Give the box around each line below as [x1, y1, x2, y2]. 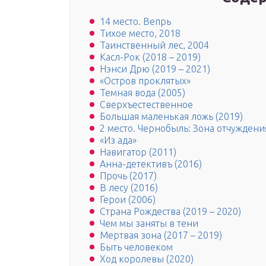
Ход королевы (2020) [100, 254, 194, 265]
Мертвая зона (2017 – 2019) [100, 230, 222, 241]
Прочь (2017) [100, 170, 157, 182]
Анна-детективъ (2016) [100, 159, 202, 170]
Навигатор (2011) [100, 147, 176, 158]
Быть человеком [100, 242, 173, 253]
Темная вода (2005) [100, 87, 185, 99]
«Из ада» [100, 135, 137, 146]
